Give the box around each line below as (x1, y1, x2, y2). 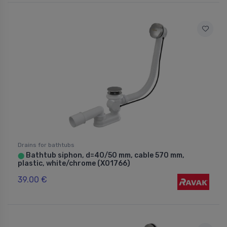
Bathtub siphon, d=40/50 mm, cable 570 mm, (24, 150, 184, 160)
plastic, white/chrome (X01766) (18, 159, 130, 168)
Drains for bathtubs (18, 141, 74, 148)
